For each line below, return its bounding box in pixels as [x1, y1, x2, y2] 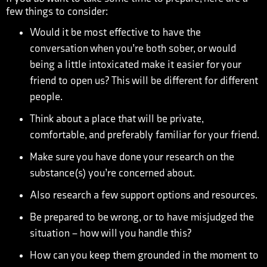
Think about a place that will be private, [30, 113, 203, 125]
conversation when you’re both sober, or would [30, 42, 236, 55]
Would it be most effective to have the [30, 26, 201, 39]
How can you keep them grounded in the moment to [30, 249, 259, 262]
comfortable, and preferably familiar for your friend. [30, 129, 259, 141]
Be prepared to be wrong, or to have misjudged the [30, 211, 254, 223]
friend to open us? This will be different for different [30, 74, 258, 87]
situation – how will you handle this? [30, 227, 191, 240]
